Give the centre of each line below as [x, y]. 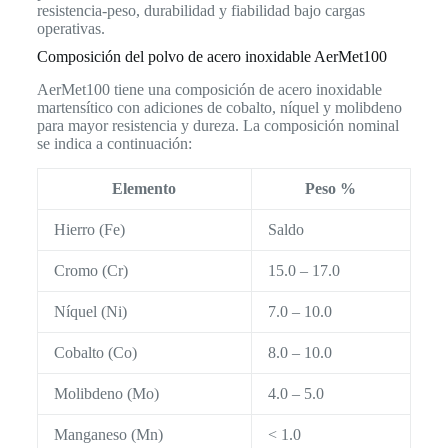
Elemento [144, 189]
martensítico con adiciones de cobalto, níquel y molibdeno [219, 108]
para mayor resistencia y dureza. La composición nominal [217, 126]
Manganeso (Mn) [108, 435]
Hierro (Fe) [89, 230]
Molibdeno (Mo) [106, 394]
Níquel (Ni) [90, 312]
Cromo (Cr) [90, 271]
